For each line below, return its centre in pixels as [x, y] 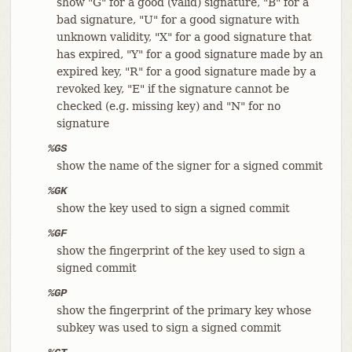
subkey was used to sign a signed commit [169, 327]
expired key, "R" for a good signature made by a [186, 71]
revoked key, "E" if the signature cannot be [172, 88]
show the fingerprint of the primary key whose [183, 310]
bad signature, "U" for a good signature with [178, 19]
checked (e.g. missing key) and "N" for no [168, 106]
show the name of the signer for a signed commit [189, 165]
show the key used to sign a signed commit [173, 208]
